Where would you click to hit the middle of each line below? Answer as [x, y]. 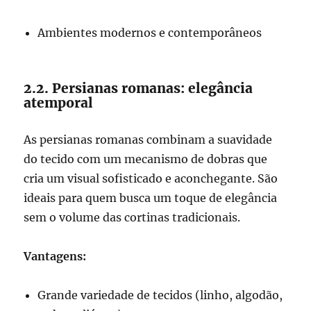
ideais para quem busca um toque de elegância [151, 198]
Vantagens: [55, 257]
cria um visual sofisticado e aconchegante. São [151, 179]
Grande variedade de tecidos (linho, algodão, [160, 295]
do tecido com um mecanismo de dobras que [146, 159]
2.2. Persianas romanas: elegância [138, 89]
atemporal [59, 103]
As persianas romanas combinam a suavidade [148, 140]
